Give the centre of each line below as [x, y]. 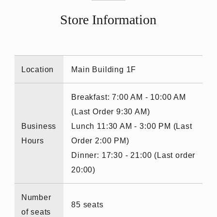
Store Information [108, 19]
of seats [36, 211]
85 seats [87, 204]
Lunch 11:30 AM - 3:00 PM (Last [132, 126]
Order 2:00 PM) [100, 140]
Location [38, 69]
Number [36, 197]
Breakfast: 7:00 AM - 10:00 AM [129, 97]
